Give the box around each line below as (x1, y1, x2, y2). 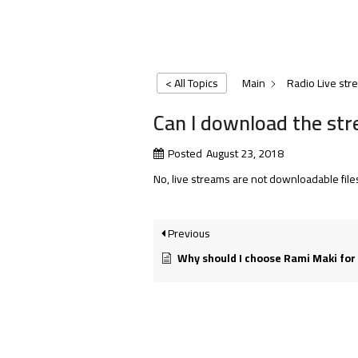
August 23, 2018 (206, 143, 284, 165)
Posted (168, 143, 202, 165)
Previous (165, 223, 210, 245)
